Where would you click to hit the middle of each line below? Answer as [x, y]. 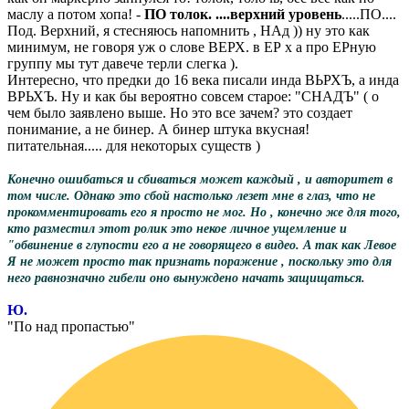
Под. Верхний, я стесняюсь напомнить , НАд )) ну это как [189, 31]
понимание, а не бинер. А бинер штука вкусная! [158, 130]
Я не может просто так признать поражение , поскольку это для [199, 262]
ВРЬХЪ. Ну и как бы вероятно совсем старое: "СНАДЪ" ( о [193, 97]
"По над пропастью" [71, 327]
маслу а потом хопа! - [76, 15]
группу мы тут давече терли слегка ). [123, 64]
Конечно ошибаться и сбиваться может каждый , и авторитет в [200, 180]
